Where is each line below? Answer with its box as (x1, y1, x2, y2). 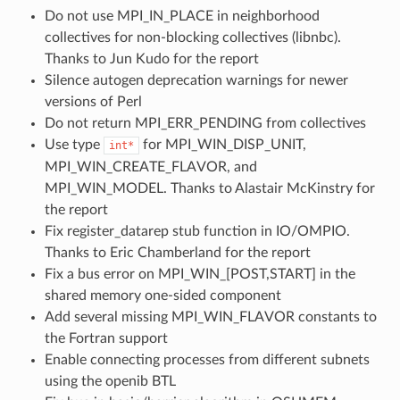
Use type (44, 137, 104, 152)
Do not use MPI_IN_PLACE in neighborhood (44, 8, 320, 23)
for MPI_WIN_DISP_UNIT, (138, 137, 306, 152)
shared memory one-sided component (44, 287, 281, 303)
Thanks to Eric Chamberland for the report (44, 245, 311, 260)
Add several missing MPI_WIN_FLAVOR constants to (44, 309, 377, 324)
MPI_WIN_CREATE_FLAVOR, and (44, 159, 257, 174)
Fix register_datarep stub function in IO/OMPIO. (44, 223, 350, 238)
